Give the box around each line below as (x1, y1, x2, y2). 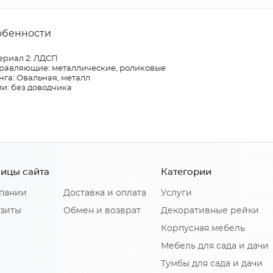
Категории (161, 168, 211, 177)
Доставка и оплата (63, 189, 146, 198)
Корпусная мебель (161, 224, 245, 233)
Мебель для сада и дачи (161, 242, 269, 251)
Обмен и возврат (63, 207, 141, 216)
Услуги (161, 189, 192, 198)
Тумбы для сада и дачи (161, 260, 263, 269)
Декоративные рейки (161, 207, 259, 216)
